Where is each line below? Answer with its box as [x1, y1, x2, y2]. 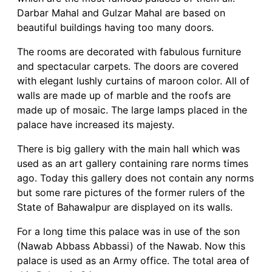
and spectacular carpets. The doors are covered [17, 60, 239, 73]
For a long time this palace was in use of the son [17, 225, 240, 238]
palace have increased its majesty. [17, 118, 174, 131]
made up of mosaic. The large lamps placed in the [17, 104, 247, 117]
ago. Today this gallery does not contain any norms [17, 172, 254, 185]
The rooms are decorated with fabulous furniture [17, 46, 241, 58]
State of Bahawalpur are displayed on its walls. [17, 201, 233, 214]
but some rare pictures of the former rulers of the [17, 186, 245, 199]
